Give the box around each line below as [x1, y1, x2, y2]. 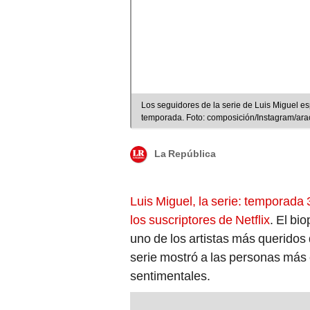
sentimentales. [130, 268, 210, 283]
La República [154, 148, 216, 160]
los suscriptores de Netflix [130, 212, 270, 227]
